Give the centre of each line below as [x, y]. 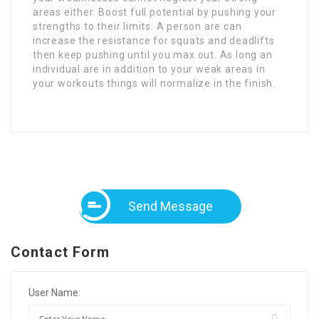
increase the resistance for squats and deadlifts [154, 40]
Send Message [170, 206]
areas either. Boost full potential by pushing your [155, 12]
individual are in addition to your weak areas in [149, 69]
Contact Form [61, 252]
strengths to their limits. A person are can [137, 26]
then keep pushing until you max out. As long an [153, 54]
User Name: [54, 292]
